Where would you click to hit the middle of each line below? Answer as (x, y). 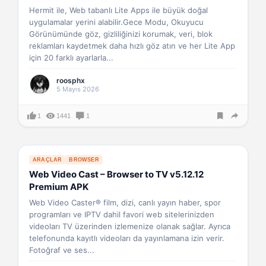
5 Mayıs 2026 (78, 89)
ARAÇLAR (47, 160)
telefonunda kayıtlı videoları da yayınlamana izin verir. (127, 238)
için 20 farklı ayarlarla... (71, 58)
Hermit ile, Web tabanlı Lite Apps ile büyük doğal (118, 10)
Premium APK (59, 187)
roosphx (71, 80)
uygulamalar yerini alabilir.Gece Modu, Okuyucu (116, 22)
